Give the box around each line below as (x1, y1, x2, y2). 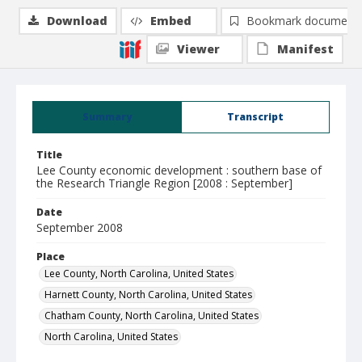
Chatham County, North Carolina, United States (44, 309, 259, 322)
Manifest (277, 41, 334, 57)
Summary (82, 110, 132, 124)
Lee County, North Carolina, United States (44, 267, 234, 280)
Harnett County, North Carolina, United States (44, 288, 252, 301)
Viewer (177, 41, 220, 57)
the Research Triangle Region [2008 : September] (36, 175, 293, 191)
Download (47, 13, 107, 28)
